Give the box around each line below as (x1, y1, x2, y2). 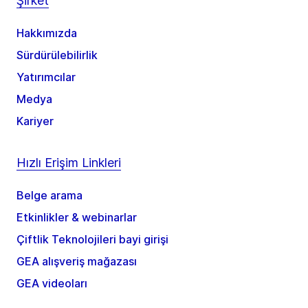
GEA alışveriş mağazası (16, 254, 137, 269)
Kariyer (16, 114, 54, 129)
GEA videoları (16, 276, 87, 291)
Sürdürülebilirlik (16, 48, 98, 63)
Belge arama (16, 188, 82, 203)
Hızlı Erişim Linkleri (16, 155, 121, 170)
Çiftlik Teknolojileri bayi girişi (16, 232, 168, 247)
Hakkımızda (16, 26, 77, 41)
